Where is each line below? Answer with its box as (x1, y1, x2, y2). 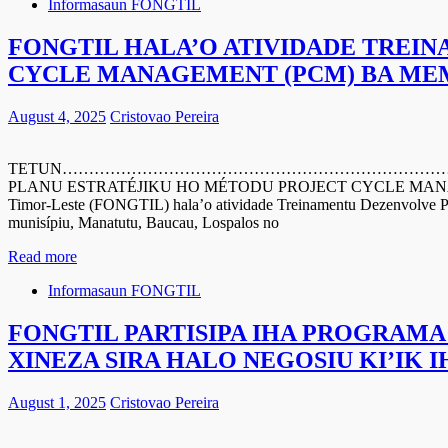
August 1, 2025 (8, 393, 106, 411)
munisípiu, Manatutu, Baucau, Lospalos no (8, 214, 279, 232)
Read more (8, 248, 77, 266)
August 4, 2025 (8, 108, 106, 126)
